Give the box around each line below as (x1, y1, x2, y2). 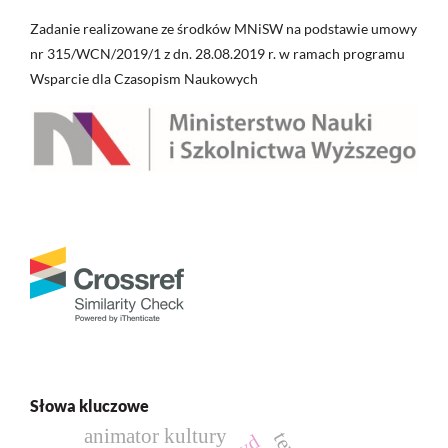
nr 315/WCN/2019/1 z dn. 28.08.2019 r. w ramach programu (30, 45, 405, 63)
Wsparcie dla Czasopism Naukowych (30, 70, 258, 88)
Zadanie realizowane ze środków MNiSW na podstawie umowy (30, 20, 417, 38)
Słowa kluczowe (30, 396, 149, 416)
